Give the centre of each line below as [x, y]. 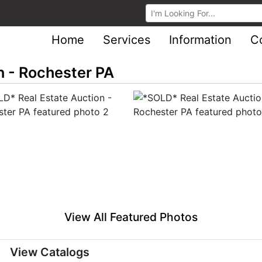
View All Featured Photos [131, 217]
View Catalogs [50, 252]
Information [200, 40]
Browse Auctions [185, 11]
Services [127, 40]
